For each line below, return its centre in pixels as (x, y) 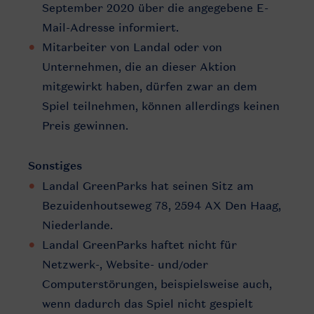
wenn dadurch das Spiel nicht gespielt (148, 303)
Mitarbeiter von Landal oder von (132, 47)
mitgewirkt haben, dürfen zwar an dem (150, 86)
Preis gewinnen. (85, 125)
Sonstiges (55, 166)
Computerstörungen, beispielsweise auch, (157, 284)
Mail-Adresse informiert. (110, 27)
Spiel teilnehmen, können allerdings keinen (161, 106)
